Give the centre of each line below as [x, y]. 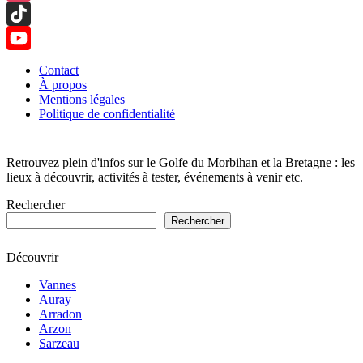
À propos [63, 84]
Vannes [58, 284]
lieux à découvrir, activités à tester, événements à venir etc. [155, 177]
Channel [28, 86]
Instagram [32, 13]
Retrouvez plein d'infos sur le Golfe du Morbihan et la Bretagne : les [181, 162]
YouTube [30, 62]
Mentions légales [82, 99]
